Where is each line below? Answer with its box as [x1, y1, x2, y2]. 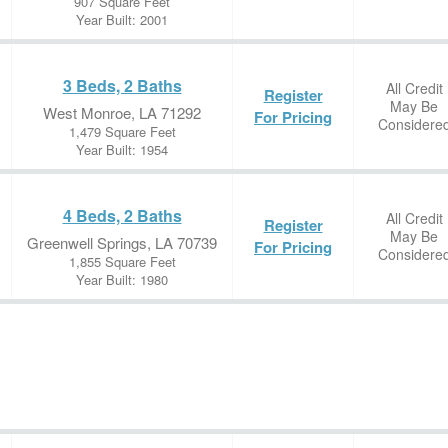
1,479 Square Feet [68, 122, 176, 141]
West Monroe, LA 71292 [43, 102, 201, 123]
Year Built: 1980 [76, 270, 168, 289]
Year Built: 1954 [76, 140, 168, 159]
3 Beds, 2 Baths [62, 74, 182, 97]
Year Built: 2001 [76, 10, 168, 29]
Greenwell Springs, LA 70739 [27, 232, 217, 253]
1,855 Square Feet [68, 252, 176, 271]
